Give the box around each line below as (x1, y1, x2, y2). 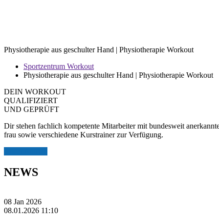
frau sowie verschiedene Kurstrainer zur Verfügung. (4, 131, 163, 139)
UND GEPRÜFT (4, 105, 59, 114)
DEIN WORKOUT (4, 88, 66, 96)
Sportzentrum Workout (23, 62, 94, 71)
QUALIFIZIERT (4, 96, 58, 105)
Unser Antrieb (4, 147, 47, 156)
